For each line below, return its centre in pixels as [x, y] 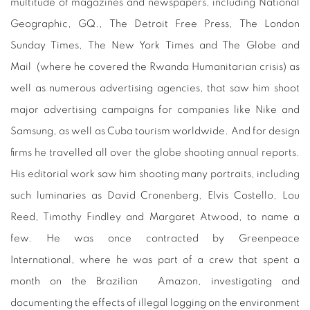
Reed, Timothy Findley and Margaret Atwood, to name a [155, 217]
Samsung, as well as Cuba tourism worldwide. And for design [155, 131]
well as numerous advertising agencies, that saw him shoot [155, 88]
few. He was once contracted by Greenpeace [155, 238]
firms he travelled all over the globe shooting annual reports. [155, 153]
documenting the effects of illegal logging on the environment [155, 303]
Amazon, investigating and [229, 281]
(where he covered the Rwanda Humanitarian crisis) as [168, 67]
